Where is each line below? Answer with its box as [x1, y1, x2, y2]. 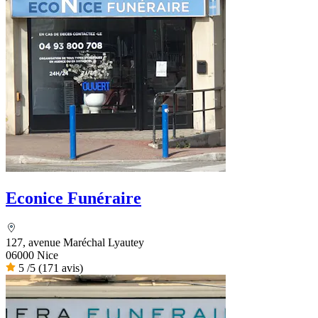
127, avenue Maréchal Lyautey [6, 236, 144, 249]
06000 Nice [6, 249, 58, 262]
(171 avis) [38, 262, 83, 275]
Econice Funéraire [6, 189, 141, 208]
